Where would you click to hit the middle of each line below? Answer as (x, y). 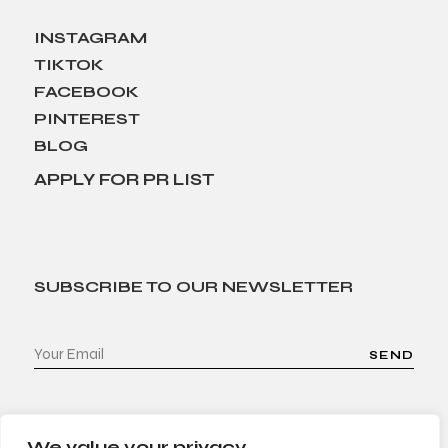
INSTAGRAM (90, 38)
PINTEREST (87, 119)
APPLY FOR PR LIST (124, 180)
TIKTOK (69, 65)
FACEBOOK (86, 92)
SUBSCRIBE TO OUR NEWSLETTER (193, 287)
